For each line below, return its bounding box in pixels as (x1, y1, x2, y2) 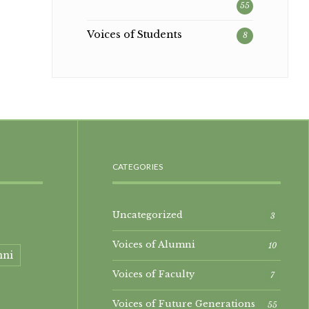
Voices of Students (86, 28, 182, 41)
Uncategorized (112, 209, 183, 221)
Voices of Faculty (112, 268, 195, 280)
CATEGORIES (112, 161, 163, 172)
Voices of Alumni (112, 239, 195, 250)
